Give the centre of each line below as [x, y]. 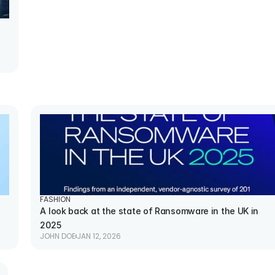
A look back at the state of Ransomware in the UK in [149, 211]
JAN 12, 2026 [99, 236]
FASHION [56, 199]
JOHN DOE [58, 236]
